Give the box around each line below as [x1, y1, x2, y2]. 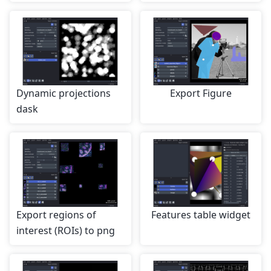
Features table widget [151, 208, 250, 222]
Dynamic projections [16, 87, 111, 100]
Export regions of [16, 208, 96, 222]
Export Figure [169, 87, 232, 100]
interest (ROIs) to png [16, 224, 115, 238]
